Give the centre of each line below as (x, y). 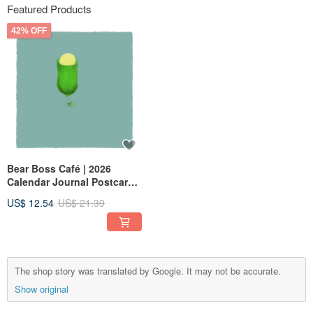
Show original (42, 289)
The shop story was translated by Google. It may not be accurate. (148, 271)
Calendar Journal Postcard (71, 182)
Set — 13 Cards (43, 195)
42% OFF (29, 31)
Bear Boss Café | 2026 (59, 169)
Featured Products (49, 9)
